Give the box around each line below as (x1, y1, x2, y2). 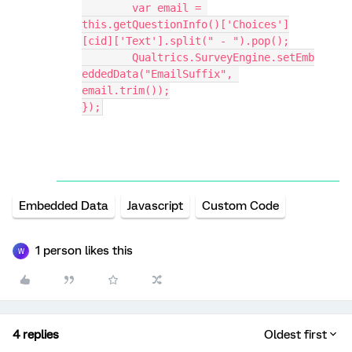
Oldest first (264, 328, 327, 342)
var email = (82, 2, 132, 14)
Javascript (127, 199, 183, 213)
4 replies (13, 328, 59, 342)
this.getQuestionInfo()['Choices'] (82, 18, 289, 31)
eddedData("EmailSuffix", (82, 68, 233, 80)
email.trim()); (82, 84, 170, 97)
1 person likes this (35, 244, 133, 258)
